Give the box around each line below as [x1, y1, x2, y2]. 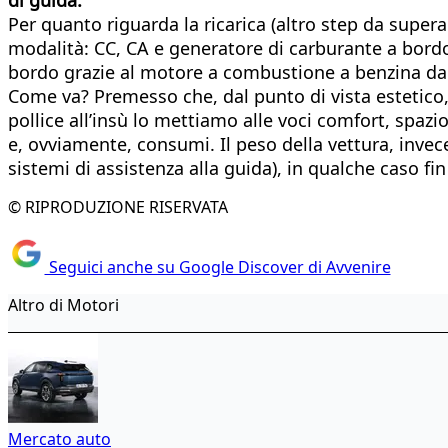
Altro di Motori [8, 294, 119, 317]
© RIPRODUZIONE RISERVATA [8, 195, 228, 218]
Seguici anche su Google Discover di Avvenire [44, 256, 391, 279]
